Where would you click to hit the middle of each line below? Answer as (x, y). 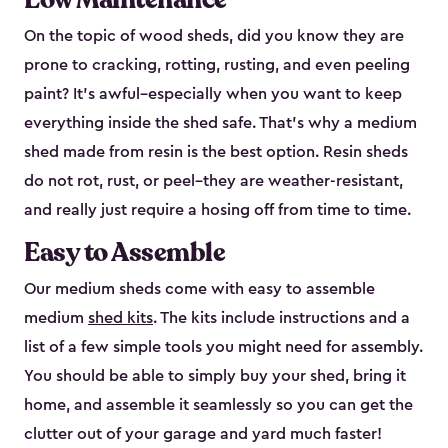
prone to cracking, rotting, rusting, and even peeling (217, 65)
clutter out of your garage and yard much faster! (203, 434)
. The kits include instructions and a (281, 318)
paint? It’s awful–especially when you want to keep (213, 94)
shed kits (120, 318)
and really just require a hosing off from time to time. (217, 210)
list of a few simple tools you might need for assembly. (223, 347)
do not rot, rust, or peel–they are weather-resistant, (213, 181)
